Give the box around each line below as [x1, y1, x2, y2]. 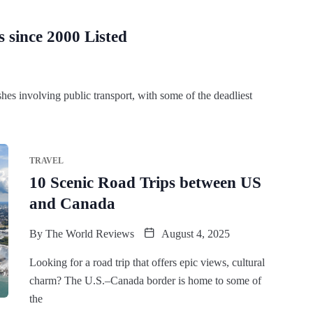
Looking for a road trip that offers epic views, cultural [29, 256, 265, 268]
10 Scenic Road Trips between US [29, 173, 261, 191]
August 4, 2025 [158, 227, 230, 240]
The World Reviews [45, 227, 134, 240]
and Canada [29, 194, 115, 212]
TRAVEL [29, 155, 64, 166]
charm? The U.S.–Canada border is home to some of [29, 274, 261, 286]
